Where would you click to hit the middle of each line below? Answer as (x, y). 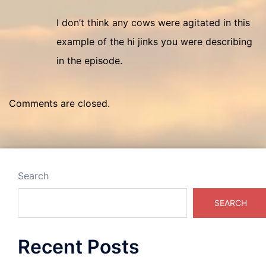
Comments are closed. (59, 103)
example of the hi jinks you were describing (154, 42)
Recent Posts (79, 247)
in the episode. (89, 61)
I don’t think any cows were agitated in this (153, 23)
